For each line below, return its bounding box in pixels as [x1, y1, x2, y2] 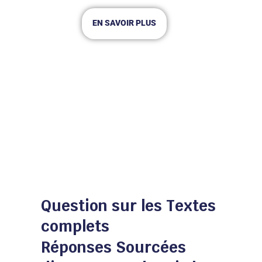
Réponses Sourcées [41, 237, 186, 258]
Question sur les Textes [41, 196, 216, 216]
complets [41, 216, 109, 237]
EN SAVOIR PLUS [92, 18, 156, 28]
